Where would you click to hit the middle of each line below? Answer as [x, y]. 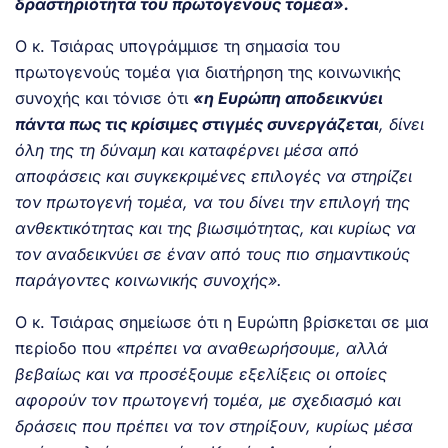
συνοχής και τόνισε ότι [104, 97]
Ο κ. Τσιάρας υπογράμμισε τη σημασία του [177, 45]
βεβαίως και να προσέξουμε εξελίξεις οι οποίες [201, 373]
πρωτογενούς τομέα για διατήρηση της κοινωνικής [208, 71]
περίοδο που [65, 347]
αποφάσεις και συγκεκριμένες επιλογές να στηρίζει [213, 175]
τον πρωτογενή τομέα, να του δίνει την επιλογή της [212, 201]
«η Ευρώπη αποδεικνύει [288, 97]
